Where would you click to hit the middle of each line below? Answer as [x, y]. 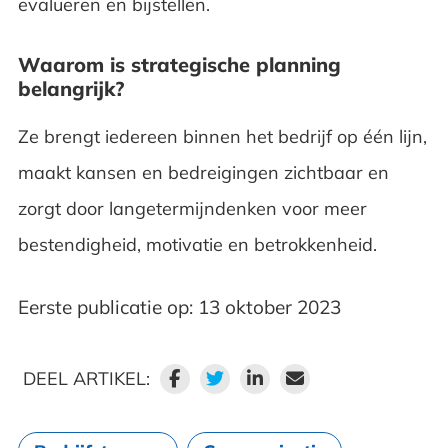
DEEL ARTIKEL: [86, 378]
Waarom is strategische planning [179, 64]
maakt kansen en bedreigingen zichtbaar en [203, 172]
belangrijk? [70, 88]
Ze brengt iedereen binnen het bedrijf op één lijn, [222, 136]
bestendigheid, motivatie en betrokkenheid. [197, 244]
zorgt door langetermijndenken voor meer [192, 208]
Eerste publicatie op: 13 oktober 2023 [179, 306]
